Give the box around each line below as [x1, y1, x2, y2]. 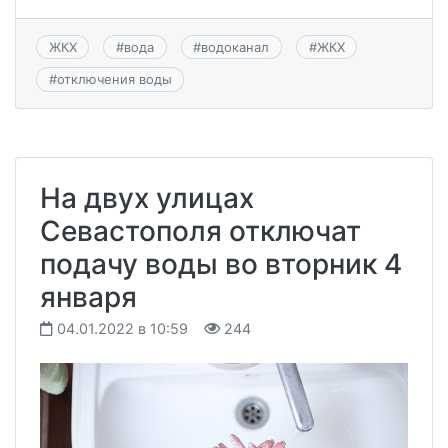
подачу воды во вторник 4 [40, 246, 402, 281]
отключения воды [56, 71, 172, 88]
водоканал [201, 39, 270, 56]
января [40, 279, 137, 314]
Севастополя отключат [40, 213, 361, 248]
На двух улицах [40, 180, 254, 215]
